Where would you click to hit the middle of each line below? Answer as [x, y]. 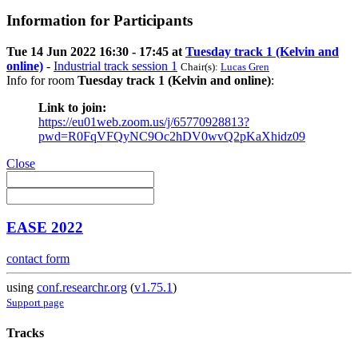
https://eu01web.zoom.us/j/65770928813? [144, 121]
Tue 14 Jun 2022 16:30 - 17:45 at [96, 51]
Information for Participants [99, 21]
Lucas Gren [245, 66]
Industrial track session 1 [115, 66]
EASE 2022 [45, 228]
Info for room [42, 80]
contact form [38, 259]
